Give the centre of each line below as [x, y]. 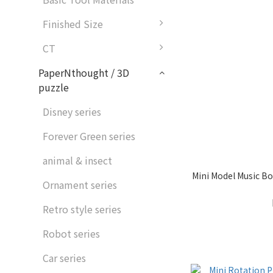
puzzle [54, 87]
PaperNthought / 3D [84, 73]
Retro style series [82, 209]
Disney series [72, 112]
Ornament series [80, 185]
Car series [64, 258]
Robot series [71, 234]
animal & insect [77, 161]
